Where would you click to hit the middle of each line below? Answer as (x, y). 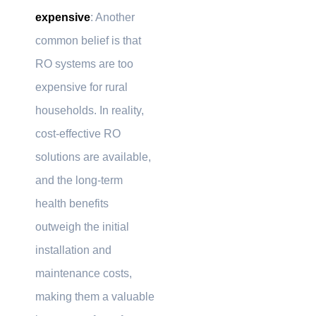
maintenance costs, (84, 273)
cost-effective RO (78, 133)
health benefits (72, 203)
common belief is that (88, 40)
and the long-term (79, 180)
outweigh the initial (82, 226)
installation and (73, 250)
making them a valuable (95, 296)
